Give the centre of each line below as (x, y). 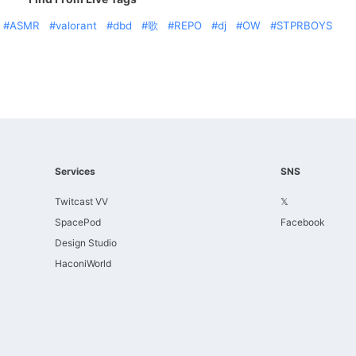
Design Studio (86, 243)
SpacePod (78, 222)
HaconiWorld (83, 263)
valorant (76, 25)
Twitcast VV (81, 201)
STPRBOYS (304, 25)
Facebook (303, 222)
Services (75, 171)
